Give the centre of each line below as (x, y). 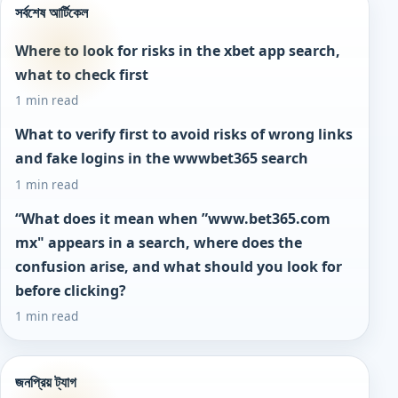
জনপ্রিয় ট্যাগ (46, 382)
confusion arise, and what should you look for (179, 266)
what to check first (82, 74)
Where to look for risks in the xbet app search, (178, 50)
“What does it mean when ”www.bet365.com (173, 218)
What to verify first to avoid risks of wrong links (184, 135)
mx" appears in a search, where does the (159, 242)
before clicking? (71, 290)
